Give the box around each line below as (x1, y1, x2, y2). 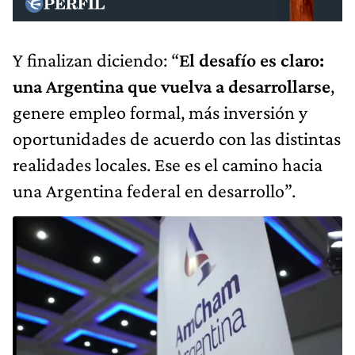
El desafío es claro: (179, 48, 324, 71)
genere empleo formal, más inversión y (13, 101, 307, 123)
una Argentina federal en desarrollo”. (13, 179, 296, 201)
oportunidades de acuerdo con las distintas (13, 127, 341, 149)
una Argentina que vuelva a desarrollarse (13, 74, 330, 97)
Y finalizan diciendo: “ (13, 48, 179, 71)
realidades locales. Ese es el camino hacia (13, 153, 323, 175)
